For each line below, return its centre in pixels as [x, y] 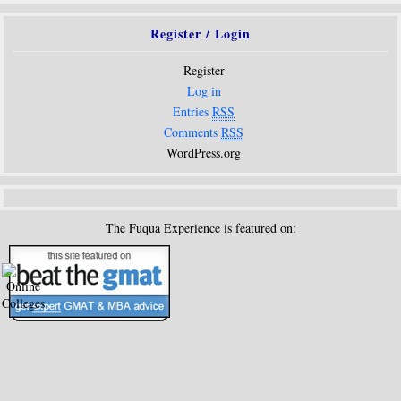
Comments [192, 132]
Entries [192, 111]
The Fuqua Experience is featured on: [200, 228]
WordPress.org [204, 153]
